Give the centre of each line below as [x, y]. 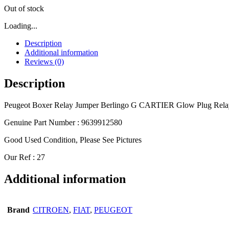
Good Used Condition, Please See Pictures [73, 140]
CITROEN [51, 210]
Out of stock [24, 8]
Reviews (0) [44, 61]
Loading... [21, 26]
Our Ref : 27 [25, 157]
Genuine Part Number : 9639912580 [63, 122]
